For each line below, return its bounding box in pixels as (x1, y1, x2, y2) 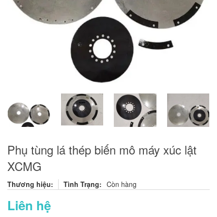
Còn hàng (107, 179, 137, 189)
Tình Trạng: (63, 179, 102, 189)
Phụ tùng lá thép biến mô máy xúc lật (7, 141, 197, 158)
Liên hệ (7, 196, 51, 214)
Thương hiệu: (7, 179, 53, 189)
